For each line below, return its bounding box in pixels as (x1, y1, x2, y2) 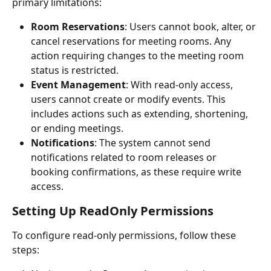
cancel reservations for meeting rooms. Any (31, 34, 233, 48)
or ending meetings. (31, 121, 123, 135)
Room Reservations (31, 19, 125, 33)
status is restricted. (31, 63, 119, 77)
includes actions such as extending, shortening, (31, 106, 250, 120)
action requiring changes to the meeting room (31, 48, 246, 62)
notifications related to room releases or (31, 150, 219, 164)
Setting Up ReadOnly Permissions (12, 202, 214, 219)
